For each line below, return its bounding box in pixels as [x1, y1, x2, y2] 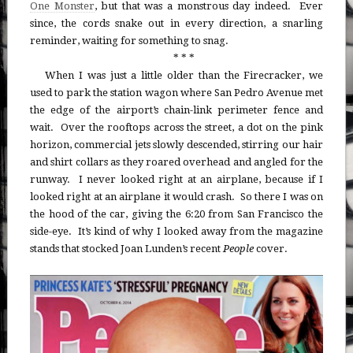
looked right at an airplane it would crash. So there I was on [29, 191, 324, 203]
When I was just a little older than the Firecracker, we [45, 69, 324, 82]
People [222, 243, 254, 255]
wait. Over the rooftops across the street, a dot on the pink [29, 121, 324, 134]
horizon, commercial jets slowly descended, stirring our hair [29, 139, 324, 151]
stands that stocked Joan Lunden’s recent [29, 243, 223, 255]
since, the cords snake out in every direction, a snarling [29, 17, 324, 30]
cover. [253, 243, 288, 255]
